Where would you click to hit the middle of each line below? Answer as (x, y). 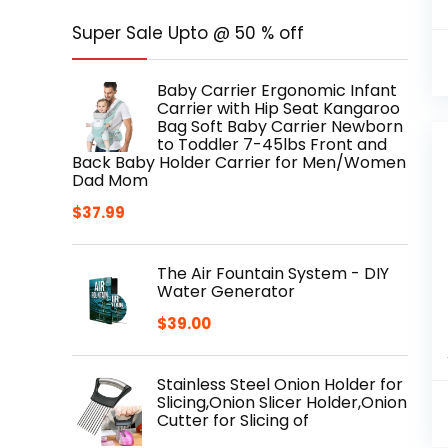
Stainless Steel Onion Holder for (280, 384)
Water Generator (226, 291)
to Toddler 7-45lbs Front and (272, 144)
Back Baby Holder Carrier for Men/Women (239, 162)
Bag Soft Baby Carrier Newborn (280, 126)
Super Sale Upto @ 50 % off (188, 33)
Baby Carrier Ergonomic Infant (277, 90)
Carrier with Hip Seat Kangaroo (278, 108)
